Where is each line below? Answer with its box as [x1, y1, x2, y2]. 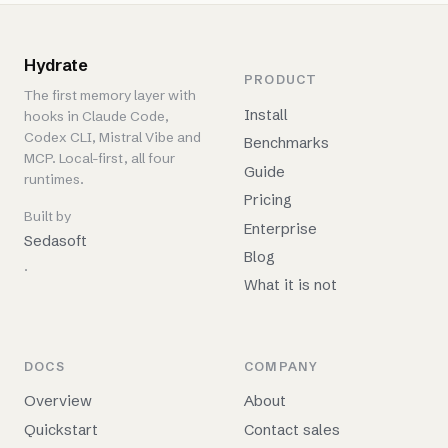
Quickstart [24, 420, 98, 439]
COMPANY [244, 358, 319, 374]
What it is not [244, 276, 337, 295]
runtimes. [24, 171, 84, 189]
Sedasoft [24, 232, 87, 251]
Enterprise [244, 219, 317, 238]
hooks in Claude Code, [24, 108, 169, 126]
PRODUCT [244, 72, 318, 88]
